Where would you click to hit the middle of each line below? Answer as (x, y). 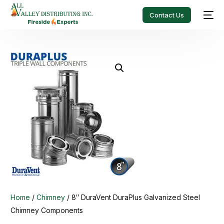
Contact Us (166, 15)
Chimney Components (47, 210)
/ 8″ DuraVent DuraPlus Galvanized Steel (133, 197)
